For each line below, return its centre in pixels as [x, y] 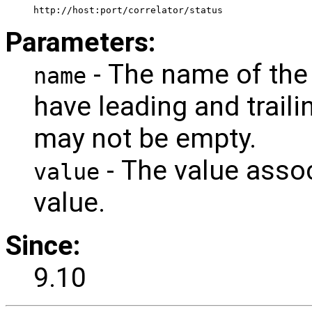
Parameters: [80, 43]
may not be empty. [145, 139]
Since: [43, 246]
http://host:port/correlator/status [128, 10]
